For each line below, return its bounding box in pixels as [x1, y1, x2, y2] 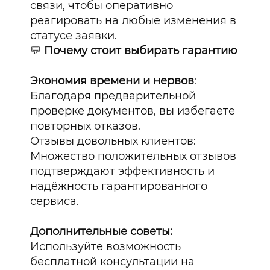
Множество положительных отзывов [30, 149, 237, 163]
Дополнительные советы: [30, 225, 173, 239]
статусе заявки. [30, 29, 118, 43]
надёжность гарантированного [30, 180, 208, 193]
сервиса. [30, 195, 80, 209]
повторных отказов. [30, 119, 141, 133]
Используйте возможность [30, 240, 181, 254]
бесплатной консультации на [30, 255, 195, 269]
